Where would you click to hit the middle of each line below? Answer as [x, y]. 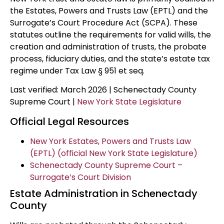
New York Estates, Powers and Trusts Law [110, 141]
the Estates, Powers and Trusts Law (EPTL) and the [109, 10]
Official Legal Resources [69, 121]
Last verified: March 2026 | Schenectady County [103, 90]
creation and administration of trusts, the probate [108, 46]
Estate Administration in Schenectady [104, 193]
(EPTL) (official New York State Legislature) [114, 153]
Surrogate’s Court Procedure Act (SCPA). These [104, 22]
